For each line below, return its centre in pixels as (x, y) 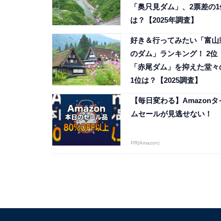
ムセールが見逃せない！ (171, 114)
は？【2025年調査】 (164, 20)
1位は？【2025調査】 (166, 80)
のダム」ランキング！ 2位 (174, 54)
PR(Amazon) (145, 143)
